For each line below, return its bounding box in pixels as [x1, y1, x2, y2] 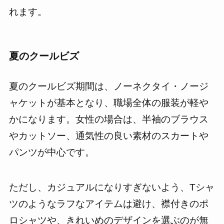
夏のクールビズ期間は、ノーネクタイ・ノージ [8, 80, 208, 91]
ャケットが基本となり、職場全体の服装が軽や [8, 97, 208, 108]
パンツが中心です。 [8, 146, 94, 157]
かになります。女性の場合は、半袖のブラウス [8, 113, 208, 124]
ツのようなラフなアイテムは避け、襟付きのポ [8, 198, 208, 209]
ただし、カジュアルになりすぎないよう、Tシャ [8, 182, 214, 193]
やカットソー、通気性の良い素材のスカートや [8, 130, 208, 141]
